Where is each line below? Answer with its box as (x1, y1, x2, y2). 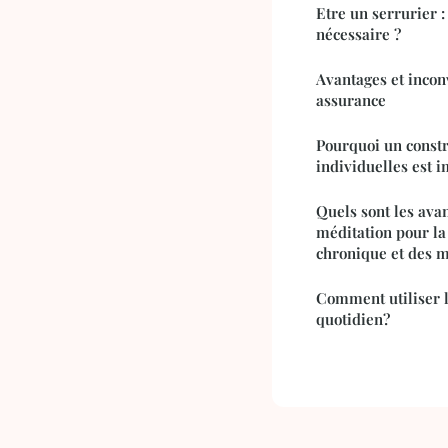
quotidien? (316, 309, 390, 330)
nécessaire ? (316, 24, 401, 45)
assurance (316, 90, 386, 111)
